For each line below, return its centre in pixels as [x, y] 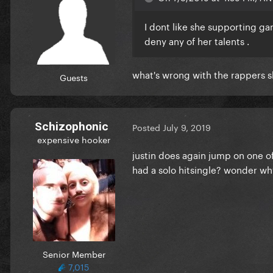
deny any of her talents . [197, 40]
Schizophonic [71, 126]
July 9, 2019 [187, 127]
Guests [74, 76]
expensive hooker [74, 139]
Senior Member [74, 253]
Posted [147, 127]
